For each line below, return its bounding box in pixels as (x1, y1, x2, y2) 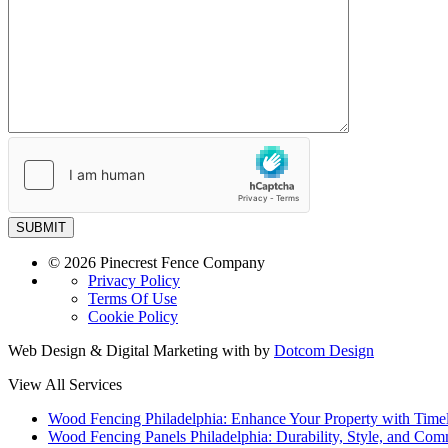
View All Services (8, 376, 122, 394)
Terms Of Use (88, 290, 177, 308)
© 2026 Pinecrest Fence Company (48, 254, 265, 272)
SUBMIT (16, 220, 66, 236)
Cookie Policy (88, 308, 178, 326)
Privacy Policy (88, 272, 180, 290)
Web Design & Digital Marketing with (8, 342, 254, 360)
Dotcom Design (274, 342, 374, 360)
